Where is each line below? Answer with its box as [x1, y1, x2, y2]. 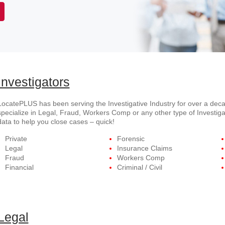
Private [5, 135, 27, 143]
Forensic [117, 135, 145, 143]
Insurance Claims [117, 144, 172, 152]
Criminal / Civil [117, 163, 162, 171]
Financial [5, 163, 34, 171]
